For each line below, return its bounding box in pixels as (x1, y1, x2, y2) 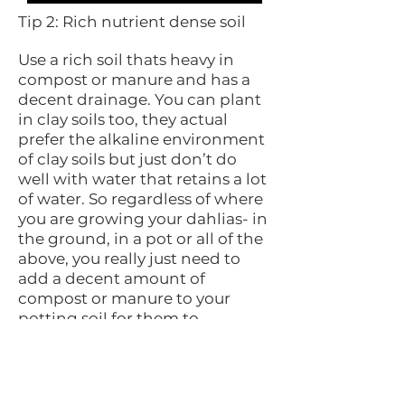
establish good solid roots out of (18, 329, 266, 348)
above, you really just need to (18, 250, 240, 268)
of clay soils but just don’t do (18, 150, 237, 169)
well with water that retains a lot (18, 170, 267, 189)
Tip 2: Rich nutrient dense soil (18, 13, 246, 32)
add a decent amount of (18, 269, 205, 288)
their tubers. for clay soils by (18, 349, 231, 368)
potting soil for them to (18, 309, 199, 328)
